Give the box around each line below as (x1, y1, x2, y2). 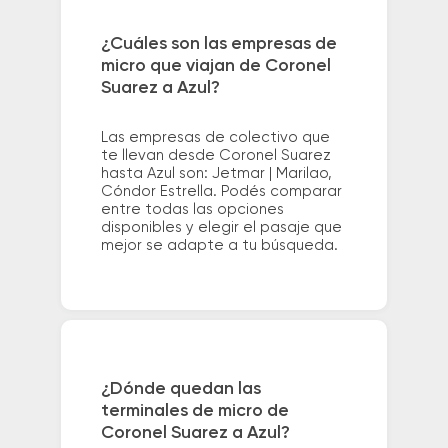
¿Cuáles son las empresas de (100, 35, 337, 54)
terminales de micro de (100, 401, 289, 420)
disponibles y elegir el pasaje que (100, 220, 342, 236)
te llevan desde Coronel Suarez (100, 148, 331, 164)
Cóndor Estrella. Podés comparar (100, 184, 342, 200)
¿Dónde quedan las (100, 379, 261, 398)
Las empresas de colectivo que (100, 130, 330, 146)
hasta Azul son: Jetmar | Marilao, (100, 166, 332, 182)
